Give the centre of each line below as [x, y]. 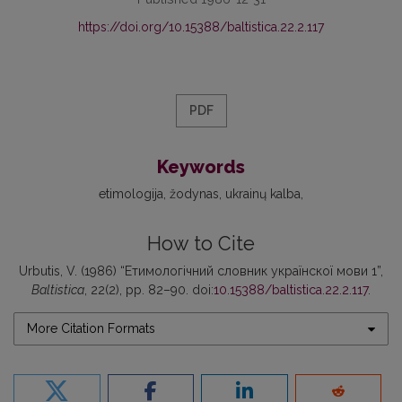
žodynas [194, 194]
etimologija [131, 194]
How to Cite [201, 244]
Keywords [201, 167]
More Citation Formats [91, 329]
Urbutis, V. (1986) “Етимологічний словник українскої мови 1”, [201, 271]
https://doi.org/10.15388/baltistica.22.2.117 [201, 27]
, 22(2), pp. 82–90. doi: [149, 290]
